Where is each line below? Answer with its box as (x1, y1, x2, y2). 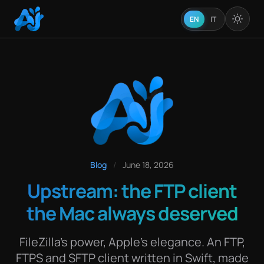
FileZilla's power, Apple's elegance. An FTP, (19, 233, 245, 250)
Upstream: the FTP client (27, 177, 237, 204)
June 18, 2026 (123, 159, 174, 170)
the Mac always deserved (26, 200, 238, 226)
